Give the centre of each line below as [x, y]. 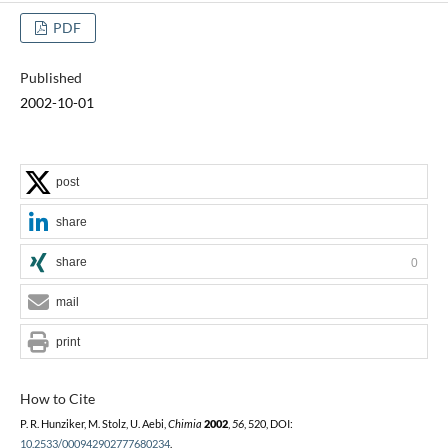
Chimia [184, 423]
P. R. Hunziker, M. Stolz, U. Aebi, [93, 423]
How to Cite [57, 398]
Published [50, 77]
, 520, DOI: [268, 423]
